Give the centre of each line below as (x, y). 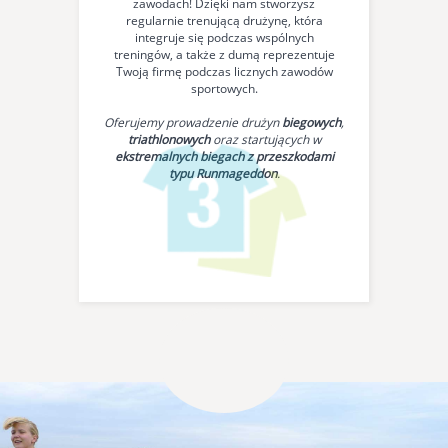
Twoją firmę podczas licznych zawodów (224, 71)
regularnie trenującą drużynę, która (224, 20)
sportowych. (224, 88)
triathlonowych (168, 139)
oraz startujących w (265, 139)
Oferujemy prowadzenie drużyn (193, 122)
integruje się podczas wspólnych (224, 37)
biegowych (311, 122)
